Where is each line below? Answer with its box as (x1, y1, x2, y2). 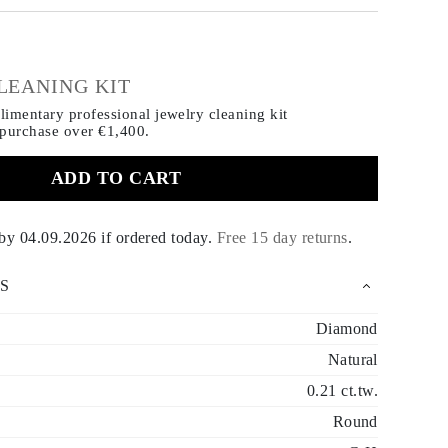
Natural (327, 351, 378, 368)
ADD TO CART (50, 168, 182, 188)
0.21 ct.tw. (306, 382, 378, 399)
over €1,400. (63, 123, 150, 139)
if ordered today (96, 228, 208, 246)
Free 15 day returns (216, 228, 348, 246)
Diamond (315, 320, 378, 337)
